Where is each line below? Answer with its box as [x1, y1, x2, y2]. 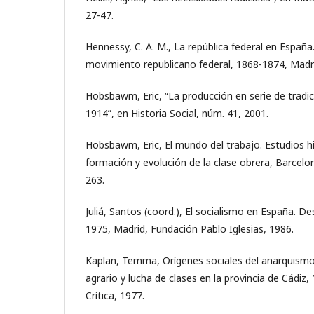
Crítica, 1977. [86, 288, 144, 302]
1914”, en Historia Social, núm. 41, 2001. [86, 106, 268, 120]
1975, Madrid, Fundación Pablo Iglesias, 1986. [86, 221, 294, 235]
